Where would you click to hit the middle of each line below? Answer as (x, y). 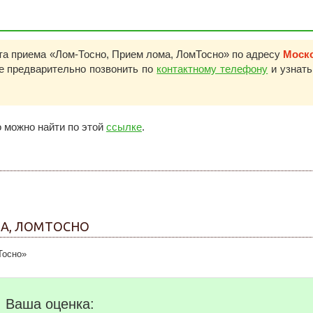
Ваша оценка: (50, 304)
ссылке (124, 127)
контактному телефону (212, 69)
